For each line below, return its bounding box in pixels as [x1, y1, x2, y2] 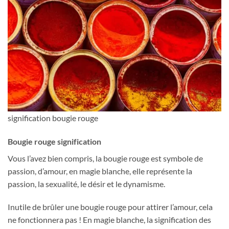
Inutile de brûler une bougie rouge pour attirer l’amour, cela [8, 202, 213, 212]
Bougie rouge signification [8, 136, 101, 146]
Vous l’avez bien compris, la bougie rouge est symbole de [8, 153, 203, 163]
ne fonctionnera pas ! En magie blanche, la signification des [8, 215, 211, 225]
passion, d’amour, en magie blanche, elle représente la [8, 166, 192, 176]
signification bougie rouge [8, 112, 98, 123]
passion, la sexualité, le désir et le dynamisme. [8, 178, 165, 189]
